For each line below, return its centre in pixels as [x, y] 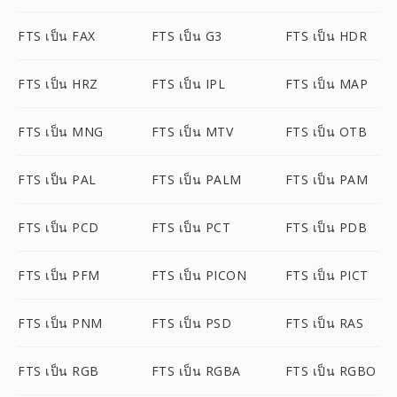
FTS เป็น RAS [324, 323]
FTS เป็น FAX [57, 36]
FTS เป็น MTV [192, 132]
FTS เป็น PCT [191, 227]
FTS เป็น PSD [191, 323]
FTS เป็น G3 [187, 36]
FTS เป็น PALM [196, 179]
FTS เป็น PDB [326, 227]
